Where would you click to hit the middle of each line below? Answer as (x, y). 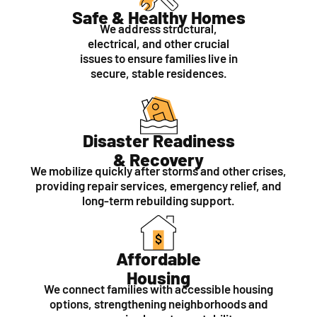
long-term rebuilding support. (158, 201)
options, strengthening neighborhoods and (158, 304)
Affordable (158, 259)
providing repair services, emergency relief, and (158, 186)
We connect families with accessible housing (158, 289)
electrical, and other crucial (158, 44)
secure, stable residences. (158, 73)
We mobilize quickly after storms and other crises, (158, 171)
